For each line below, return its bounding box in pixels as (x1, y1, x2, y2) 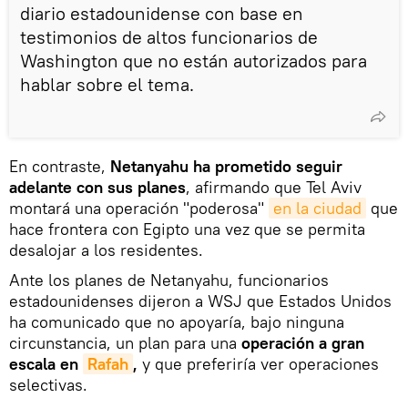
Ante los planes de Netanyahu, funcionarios (9, 269, 329, 291)
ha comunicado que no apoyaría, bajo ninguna (9, 311, 344, 332)
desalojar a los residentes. (9, 239, 203, 260)
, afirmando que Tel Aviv (186, 176, 362, 198)
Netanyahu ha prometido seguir (110, 155, 342, 177)
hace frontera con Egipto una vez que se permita (9, 218, 365, 240)
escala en (9, 352, 83, 374)
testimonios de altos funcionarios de (20, 25, 318, 48)
